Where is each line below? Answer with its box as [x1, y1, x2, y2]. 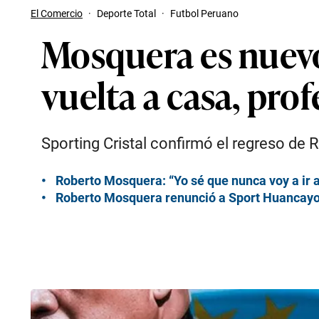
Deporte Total [97, 8, 156, 19]
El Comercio [31, 8, 83, 19]
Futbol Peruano [170, 8, 239, 19]
